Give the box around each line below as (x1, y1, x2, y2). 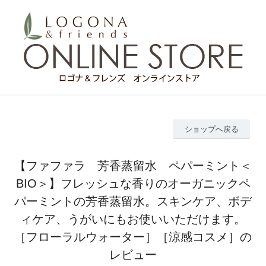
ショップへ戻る (184, 124, 239, 134)
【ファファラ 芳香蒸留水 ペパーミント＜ (14, 159, 252, 172)
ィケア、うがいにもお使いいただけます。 (20, 212, 246, 226)
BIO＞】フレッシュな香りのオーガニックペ (15, 176, 251, 190)
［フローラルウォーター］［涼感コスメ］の (14, 230, 252, 243)
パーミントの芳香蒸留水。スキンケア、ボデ (14, 194, 252, 208)
